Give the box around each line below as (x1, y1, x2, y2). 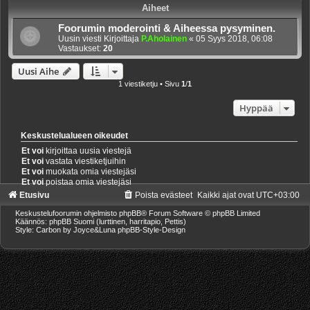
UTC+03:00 (256, 190, 300, 201)
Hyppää (239, 102, 273, 115)
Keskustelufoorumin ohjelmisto (15, 209, 119, 218)
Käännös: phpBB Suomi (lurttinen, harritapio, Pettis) (15, 217, 186, 226)
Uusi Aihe (18, 65, 59, 78)
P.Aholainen (141, 34, 187, 44)
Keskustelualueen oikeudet (21, 131, 128, 140)
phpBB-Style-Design (118, 226, 185, 235)
